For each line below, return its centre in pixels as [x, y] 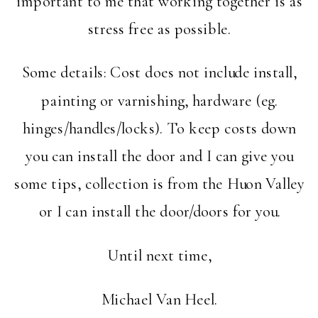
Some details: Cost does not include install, [159, 73]
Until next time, [160, 256]
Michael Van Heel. [159, 299]
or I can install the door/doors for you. [159, 212]
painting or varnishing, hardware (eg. [160, 100]
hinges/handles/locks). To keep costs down [160, 128]
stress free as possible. [159, 29]
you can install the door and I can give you [160, 157]
